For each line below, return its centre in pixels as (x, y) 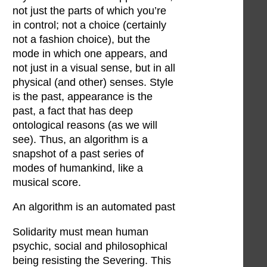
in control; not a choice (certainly (89, 25)
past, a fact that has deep (73, 111)
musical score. (47, 182)
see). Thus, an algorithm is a (80, 139)
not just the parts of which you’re (89, 10)
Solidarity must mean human (80, 232)
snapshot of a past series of (78, 153)
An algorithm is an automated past (94, 207)
